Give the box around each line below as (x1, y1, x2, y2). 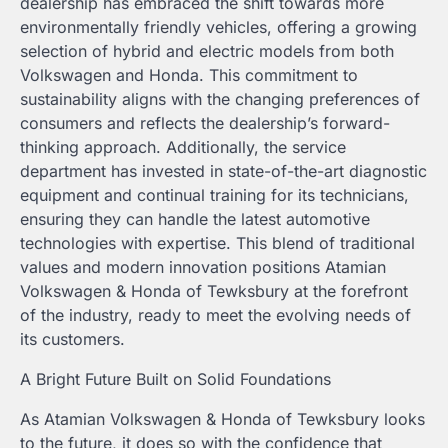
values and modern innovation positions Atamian (20, 257, 386, 278)
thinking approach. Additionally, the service (20, 137, 346, 158)
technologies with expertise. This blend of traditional (20, 233, 415, 254)
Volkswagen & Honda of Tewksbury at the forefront (20, 281, 408, 302)
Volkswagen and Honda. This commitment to (20, 65, 358, 86)
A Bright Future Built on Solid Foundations (20, 369, 331, 390)
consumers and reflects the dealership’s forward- (20, 113, 390, 134)
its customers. (20, 329, 125, 350)
